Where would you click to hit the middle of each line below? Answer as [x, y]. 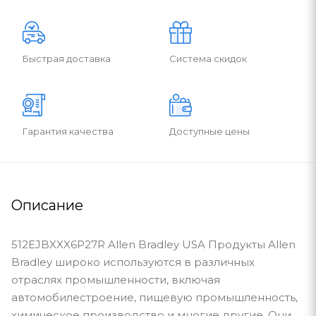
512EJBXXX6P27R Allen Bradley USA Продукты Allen [153, 244]
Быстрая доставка [67, 58]
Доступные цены [209, 131]
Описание [47, 205]
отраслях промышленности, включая [116, 279]
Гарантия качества [68, 131]
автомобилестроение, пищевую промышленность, [154, 297]
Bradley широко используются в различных [133, 262]
